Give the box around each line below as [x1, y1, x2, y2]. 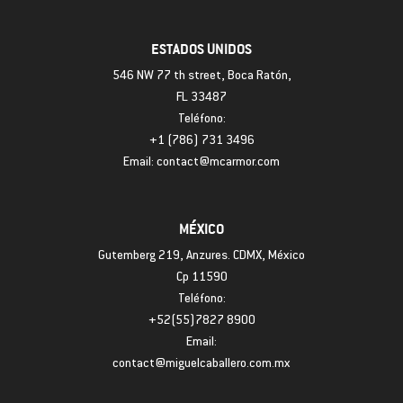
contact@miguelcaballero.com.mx [112, 358, 291, 372]
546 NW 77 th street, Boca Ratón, [112, 70, 291, 84]
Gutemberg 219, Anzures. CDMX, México [98, 250, 305, 264]
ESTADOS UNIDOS [151, 40, 252, 58]
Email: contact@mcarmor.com [123, 157, 280, 170]
